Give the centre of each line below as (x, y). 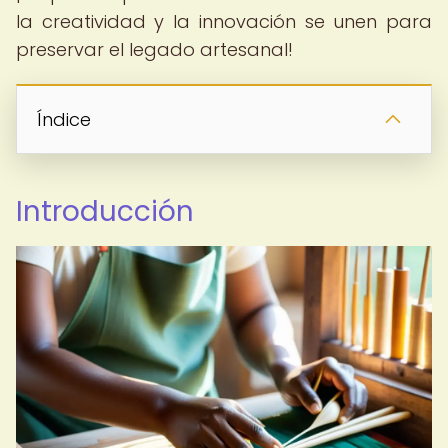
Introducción (105, 211)
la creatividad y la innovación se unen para (224, 21)
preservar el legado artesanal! (154, 49)
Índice (64, 119)
